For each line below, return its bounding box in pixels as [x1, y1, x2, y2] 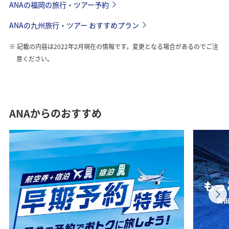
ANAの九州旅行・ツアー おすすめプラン [9, 20, 139, 31]
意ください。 [16, 54, 54, 63]
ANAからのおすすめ [9, 106, 102, 121]
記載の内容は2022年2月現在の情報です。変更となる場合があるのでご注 [15, 42, 218, 51]
